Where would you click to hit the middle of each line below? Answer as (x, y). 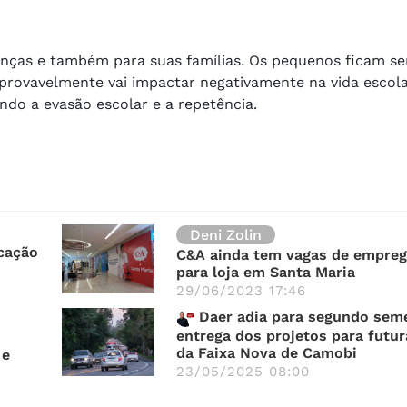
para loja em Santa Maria (266, 272)
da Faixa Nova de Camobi (267, 352)
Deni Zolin (226, 234)
